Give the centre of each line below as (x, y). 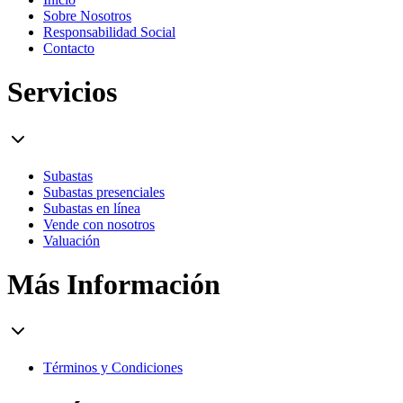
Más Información (114, 284)
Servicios (62, 92)
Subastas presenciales (104, 192)
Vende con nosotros (99, 224)
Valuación (72, 240)
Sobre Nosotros (87, 15)
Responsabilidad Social (109, 31)
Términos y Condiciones (113, 368)
